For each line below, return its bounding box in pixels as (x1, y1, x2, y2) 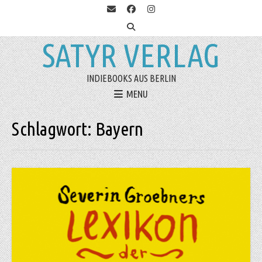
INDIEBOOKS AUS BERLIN (86, 73, 176, 84)
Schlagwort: (12, 118, 95, 140)
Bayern (95, 118, 143, 140)
